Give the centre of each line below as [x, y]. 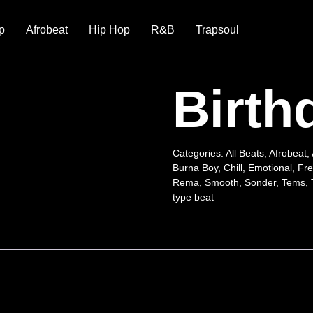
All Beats [245, 153]
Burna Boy [195, 168]
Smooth [221, 182]
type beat [193, 197]
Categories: [199, 153]
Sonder [260, 182]
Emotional [270, 168]
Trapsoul [217, 30]
